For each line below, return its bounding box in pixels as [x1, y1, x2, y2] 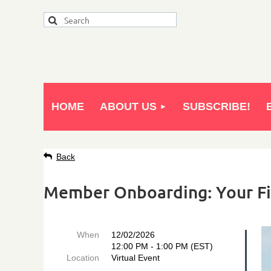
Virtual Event [111, 253, 160, 263]
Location [67, 253, 99, 263]
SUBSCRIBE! [183, 100, 250, 113]
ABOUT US [100, 100, 157, 113]
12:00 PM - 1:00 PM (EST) [111, 241, 213, 251]
